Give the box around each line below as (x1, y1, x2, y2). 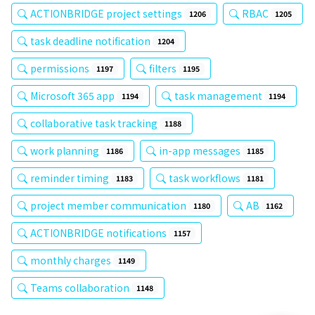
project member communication (30, 198, 188, 212)
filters (148, 61, 179, 75)
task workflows (168, 171, 243, 185)
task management (174, 89, 264, 103)
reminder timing (30, 171, 111, 185)
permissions (30, 61, 91, 75)
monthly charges (30, 253, 113, 267)
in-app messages (158, 143, 243, 157)
